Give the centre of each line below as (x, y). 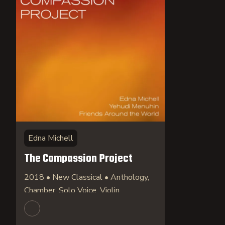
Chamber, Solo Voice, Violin (72, 190)
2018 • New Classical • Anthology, (87, 177)
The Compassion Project (78, 159)
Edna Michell (51, 138)
